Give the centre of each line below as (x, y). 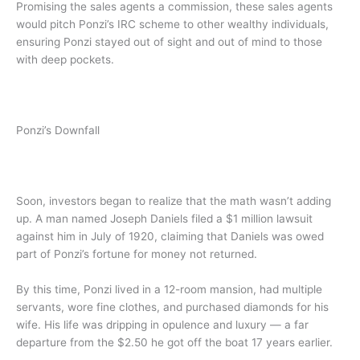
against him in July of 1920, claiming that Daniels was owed (170, 236)
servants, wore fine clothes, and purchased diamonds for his (172, 307)
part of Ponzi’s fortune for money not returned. (137, 254)
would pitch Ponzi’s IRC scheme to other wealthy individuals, (172, 25)
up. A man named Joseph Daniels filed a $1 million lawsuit (164, 218)
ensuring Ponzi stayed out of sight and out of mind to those (169, 42)
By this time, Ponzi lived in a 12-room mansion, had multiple (169, 289)
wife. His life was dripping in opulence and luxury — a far (162, 324)
